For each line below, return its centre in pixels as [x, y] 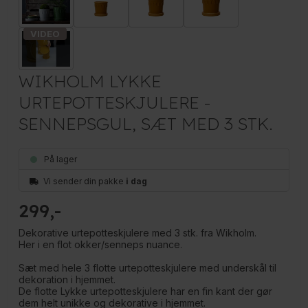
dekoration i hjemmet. [67, 279]
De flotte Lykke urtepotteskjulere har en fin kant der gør [146, 291]
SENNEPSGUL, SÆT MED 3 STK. [146, 124]
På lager [62, 159]
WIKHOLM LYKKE [90, 81]
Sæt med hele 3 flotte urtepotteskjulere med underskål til [148, 267]
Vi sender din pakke [85, 181]
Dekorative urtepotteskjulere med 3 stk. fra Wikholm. [138, 232]
